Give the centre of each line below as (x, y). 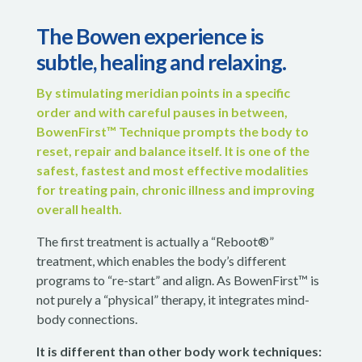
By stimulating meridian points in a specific (163, 92)
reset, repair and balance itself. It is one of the (173, 150)
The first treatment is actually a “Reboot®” (155, 241)
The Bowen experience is (149, 36)
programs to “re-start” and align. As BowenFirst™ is (177, 280)
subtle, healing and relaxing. (161, 61)
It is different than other (110, 351)
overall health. (79, 208)
